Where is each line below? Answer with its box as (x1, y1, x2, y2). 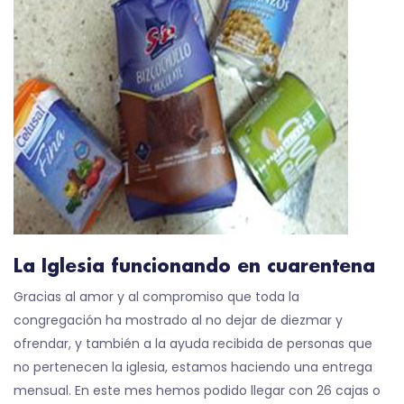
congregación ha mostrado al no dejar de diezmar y (14, 311, 343, 329)
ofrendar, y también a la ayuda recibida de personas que (14, 335, 372, 353)
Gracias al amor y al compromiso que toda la (14, 288, 299, 306)
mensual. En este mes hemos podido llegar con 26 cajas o (14, 381, 381, 399)
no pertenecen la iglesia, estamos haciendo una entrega (14, 358, 372, 376)
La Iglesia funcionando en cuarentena (14, 257, 375, 277)
